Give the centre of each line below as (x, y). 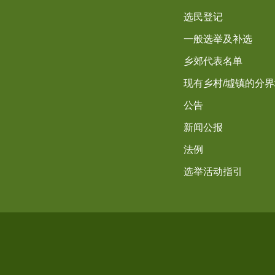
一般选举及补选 (218, 39)
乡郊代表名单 (213, 61)
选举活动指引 (213, 171)
